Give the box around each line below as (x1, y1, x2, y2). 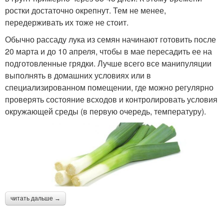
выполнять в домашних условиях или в (5, 69, 151, 81)
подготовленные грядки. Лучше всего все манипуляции (5, 57, 211, 69)
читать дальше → (10, 195, 60, 202)
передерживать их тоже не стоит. (5, 16, 128, 28)
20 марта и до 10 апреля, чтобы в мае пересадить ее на (5, 45, 212, 57)
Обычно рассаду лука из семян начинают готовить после (5, 33, 216, 45)
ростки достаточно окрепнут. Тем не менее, (5, 4, 166, 16)
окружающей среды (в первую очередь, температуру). (5, 105, 206, 117)
